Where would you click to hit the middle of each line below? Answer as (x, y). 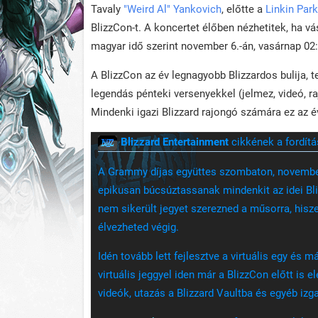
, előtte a (243, 10)
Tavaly (107, 10)
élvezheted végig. (138, 227)
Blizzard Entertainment (175, 142)
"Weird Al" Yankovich (172, 10)
